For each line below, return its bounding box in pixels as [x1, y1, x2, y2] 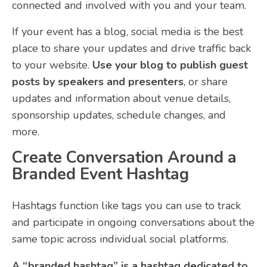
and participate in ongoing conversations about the [12, 215, 254, 230]
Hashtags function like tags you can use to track [12, 198, 241, 213]
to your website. [12, 57, 92, 72]
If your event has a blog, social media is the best [12, 24, 243, 39]
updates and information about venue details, [12, 91, 231, 105]
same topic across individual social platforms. [12, 232, 228, 247]
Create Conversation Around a [12, 147, 237, 169]
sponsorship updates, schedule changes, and [12, 107, 226, 122]
